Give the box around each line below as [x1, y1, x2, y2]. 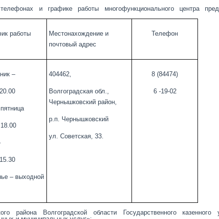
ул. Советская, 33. [48, 132, 104, 140]
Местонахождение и [48, 30, 109, 37]
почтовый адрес [48, 41, 96, 48]
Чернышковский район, [48, 98, 117, 106]
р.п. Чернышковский [48, 115, 109, 123]
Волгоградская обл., [48, 88, 109, 95]
